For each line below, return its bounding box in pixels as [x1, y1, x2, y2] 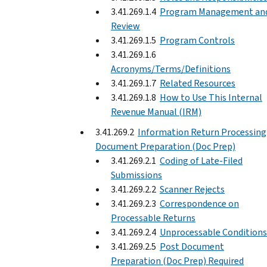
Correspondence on [160, 197, 239, 210]
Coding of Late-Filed [160, 154, 243, 167]
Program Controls [160, 33, 235, 46]
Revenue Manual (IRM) [111, 105, 201, 118]
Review [111, 19, 140, 32]
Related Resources [160, 76, 235, 89]
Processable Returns [111, 211, 195, 224]
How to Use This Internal [160, 91, 262, 104]
